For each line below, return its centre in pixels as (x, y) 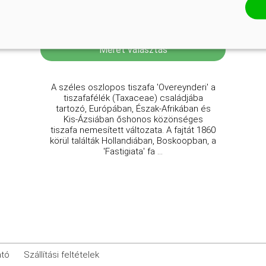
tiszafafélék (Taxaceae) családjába (133, 98)
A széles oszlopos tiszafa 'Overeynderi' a (133, 87)
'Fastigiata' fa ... (133, 151)
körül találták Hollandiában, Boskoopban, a (133, 141)
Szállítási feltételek (62, 255)
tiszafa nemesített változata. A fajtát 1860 (133, 130)
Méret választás (133, 50)
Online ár (133, 22)
